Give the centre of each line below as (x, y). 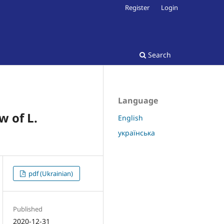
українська (136, 132)
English (130, 117)
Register (137, 7)
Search (158, 54)
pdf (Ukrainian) (50, 173)
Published (28, 209)
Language (138, 100)
